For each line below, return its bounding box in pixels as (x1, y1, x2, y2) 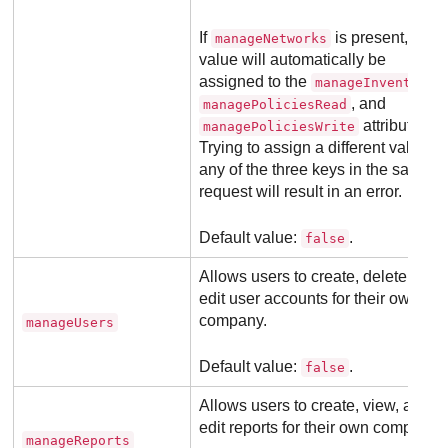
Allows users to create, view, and (199, 397, 431, 415)
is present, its (331, 29, 429, 47)
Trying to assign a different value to (199, 139, 446, 157)
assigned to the (199, 73, 312, 91)
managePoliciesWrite (203, 119, 356, 135)
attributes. (359, 117, 433, 135)
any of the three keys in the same (199, 161, 432, 179)
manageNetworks (215, 31, 328, 47)
